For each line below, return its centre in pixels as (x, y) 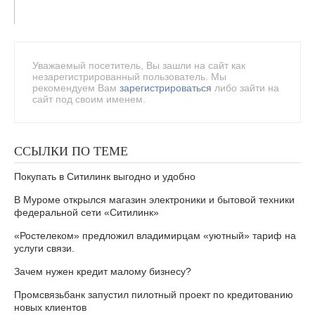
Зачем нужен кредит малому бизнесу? (103, 271)
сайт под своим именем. (89, 99)
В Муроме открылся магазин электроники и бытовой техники (154, 200)
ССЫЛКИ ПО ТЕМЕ (71, 151)
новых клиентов (50, 307)
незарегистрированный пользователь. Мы (129, 77)
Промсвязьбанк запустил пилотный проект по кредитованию (154, 295)
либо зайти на (245, 88)
